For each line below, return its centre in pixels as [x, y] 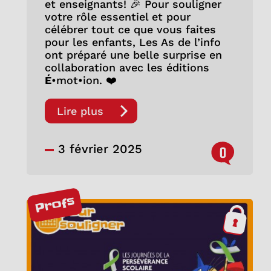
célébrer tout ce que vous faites [130, 30]
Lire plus [80, 111]
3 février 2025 [98, 149]
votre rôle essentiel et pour [117, 17]
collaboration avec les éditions [127, 68]
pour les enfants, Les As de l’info [132, 42]
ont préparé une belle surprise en [133, 55]
